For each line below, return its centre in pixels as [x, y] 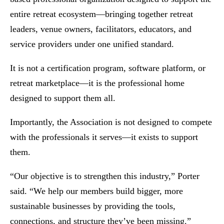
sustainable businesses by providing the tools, [93, 206]
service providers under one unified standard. [92, 44]
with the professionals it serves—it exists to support [104, 137]
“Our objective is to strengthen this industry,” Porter [105, 176]
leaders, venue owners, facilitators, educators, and [101, 29]
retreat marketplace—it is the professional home [97, 83]
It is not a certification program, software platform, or [108, 68]
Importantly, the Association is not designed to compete [111, 122]
